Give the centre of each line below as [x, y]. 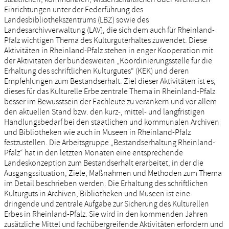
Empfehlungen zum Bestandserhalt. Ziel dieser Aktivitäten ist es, [110, 82]
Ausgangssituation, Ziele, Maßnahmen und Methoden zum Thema [113, 174]
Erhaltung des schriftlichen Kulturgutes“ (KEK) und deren [97, 71]
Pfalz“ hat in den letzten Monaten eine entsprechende [94, 153]
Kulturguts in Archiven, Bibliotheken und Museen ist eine [97, 194]
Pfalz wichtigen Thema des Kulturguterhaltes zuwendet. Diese [106, 41]
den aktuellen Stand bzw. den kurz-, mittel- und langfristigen [105, 112]
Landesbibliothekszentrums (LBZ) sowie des [76, 20]
